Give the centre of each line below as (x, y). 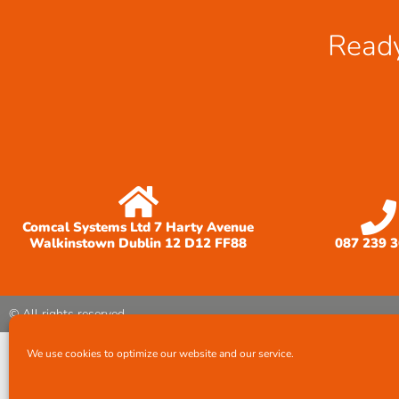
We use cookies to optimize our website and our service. (160, 354)
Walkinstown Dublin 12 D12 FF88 (138, 243)
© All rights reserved (67, 313)
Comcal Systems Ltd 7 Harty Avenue (138, 227)
